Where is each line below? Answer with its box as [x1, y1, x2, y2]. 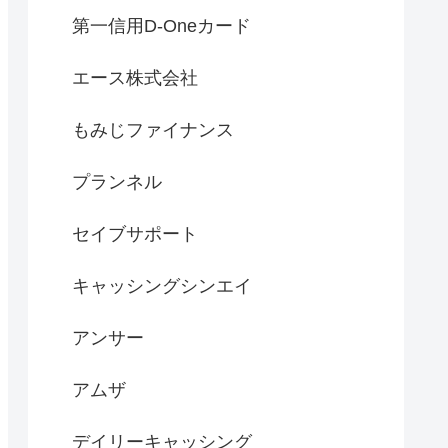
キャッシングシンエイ [72, 276, 252, 297]
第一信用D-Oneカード [72, 16, 251, 37]
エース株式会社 [72, 68, 198, 89]
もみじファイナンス [72, 120, 234, 141]
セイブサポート [72, 224, 198, 245]
